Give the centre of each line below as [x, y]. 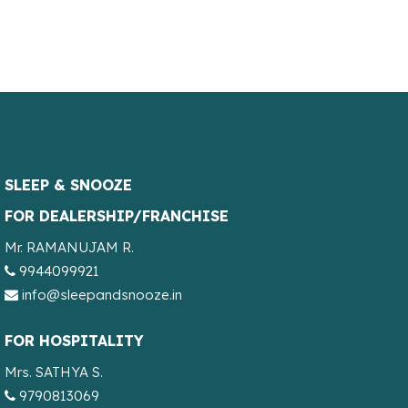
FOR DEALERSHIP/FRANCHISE [116, 215]
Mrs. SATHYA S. [53, 372]
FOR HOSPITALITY [74, 340]
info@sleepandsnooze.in [102, 294]
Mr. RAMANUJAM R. [69, 247]
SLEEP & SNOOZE [68, 184]
